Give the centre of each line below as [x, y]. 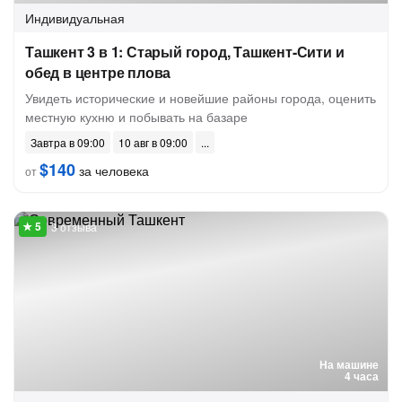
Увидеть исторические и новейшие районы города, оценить [201, 98]
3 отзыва [74, 227]
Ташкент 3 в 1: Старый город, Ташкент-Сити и [185, 52]
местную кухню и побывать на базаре [136, 117]
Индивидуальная [75, 18]
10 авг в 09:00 [153, 142]
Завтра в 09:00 [68, 142]
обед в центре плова [98, 72]
